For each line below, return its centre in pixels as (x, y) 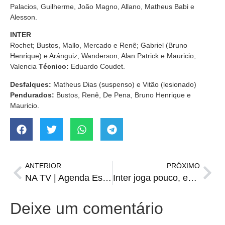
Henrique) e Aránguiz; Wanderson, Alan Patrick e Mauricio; (103, 56)
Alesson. (24, 17)
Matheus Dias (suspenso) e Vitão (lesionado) (125, 84)
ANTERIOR (43, 166)
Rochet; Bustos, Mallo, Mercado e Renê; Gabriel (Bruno (99, 45)
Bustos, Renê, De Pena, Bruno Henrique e (124, 95)
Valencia (24, 67)
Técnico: (55, 67)
